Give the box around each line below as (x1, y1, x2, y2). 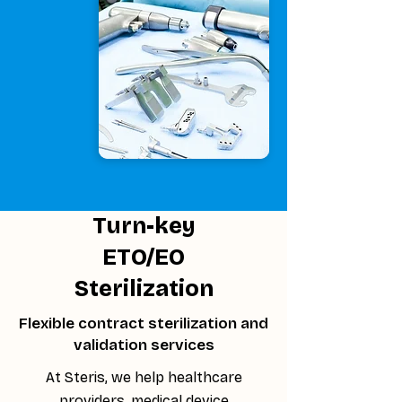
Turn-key (92, 213, 196, 240)
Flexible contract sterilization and (19, 314, 268, 333)
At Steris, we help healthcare (45, 369, 242, 386)
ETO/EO (102, 244, 185, 271)
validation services (73, 336, 214, 354)
